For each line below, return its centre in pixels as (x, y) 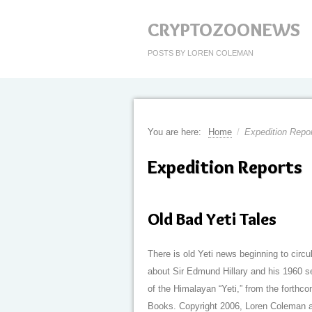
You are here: (174, 132)
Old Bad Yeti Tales (212, 219)
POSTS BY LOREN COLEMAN (201, 53)
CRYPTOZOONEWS (224, 30)
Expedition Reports (225, 167)
